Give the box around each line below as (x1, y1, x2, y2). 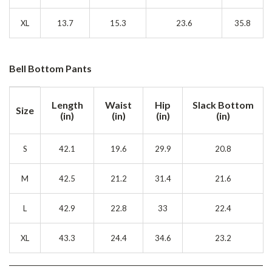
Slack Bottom (192, 99, 254, 110)
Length (51, 99, 83, 110)
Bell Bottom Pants (9, 63, 92, 74)
